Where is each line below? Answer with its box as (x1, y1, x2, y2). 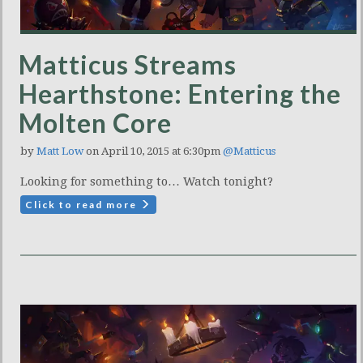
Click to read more (25, 199, 140, 211)
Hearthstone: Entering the (19, 78, 341, 110)
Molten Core (19, 107, 172, 139)
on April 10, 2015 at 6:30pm (83, 145, 223, 158)
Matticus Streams (19, 49, 237, 81)
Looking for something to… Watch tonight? (20, 174, 273, 190)
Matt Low (36, 145, 83, 158)
